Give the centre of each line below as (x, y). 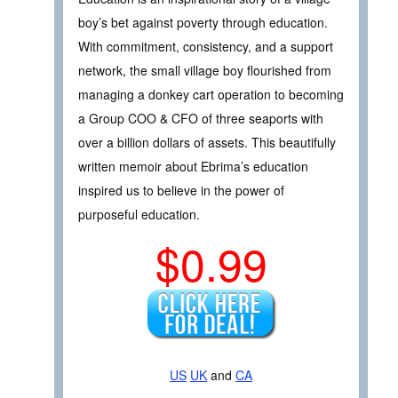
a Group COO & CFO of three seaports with (201, 119)
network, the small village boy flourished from (205, 71)
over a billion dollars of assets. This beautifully (207, 143)
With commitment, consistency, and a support (206, 47)
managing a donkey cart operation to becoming (211, 95)
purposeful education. (139, 215)
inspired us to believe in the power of (181, 191)
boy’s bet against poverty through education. (203, 23)
